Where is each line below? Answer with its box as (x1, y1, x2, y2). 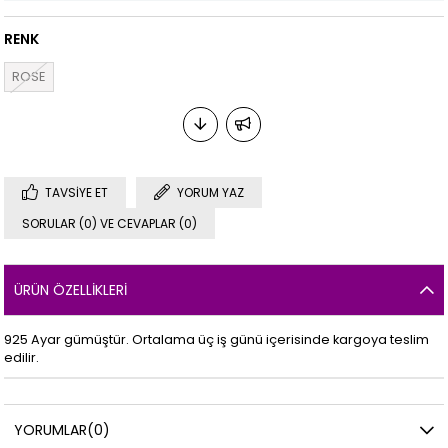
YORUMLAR (14, 419, 88, 440)
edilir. (4, 348, 40, 366)
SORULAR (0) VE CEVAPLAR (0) (22, 214, 198, 232)
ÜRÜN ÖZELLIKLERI (14, 279, 128, 300)
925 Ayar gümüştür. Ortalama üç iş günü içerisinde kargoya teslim (4, 330, 430, 348)
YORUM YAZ (177, 183, 245, 201)
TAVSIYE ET (45, 183, 109, 201)
